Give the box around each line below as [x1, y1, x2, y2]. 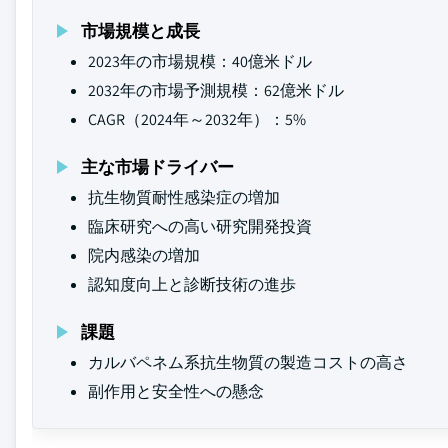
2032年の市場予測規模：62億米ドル [88, 80, 344, 101]
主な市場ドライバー [81, 155, 234, 178]
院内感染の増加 [88, 245, 200, 266]
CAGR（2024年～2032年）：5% [88, 109, 306, 130]
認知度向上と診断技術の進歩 [88, 274, 296, 295]
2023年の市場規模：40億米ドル [88, 51, 312, 72]
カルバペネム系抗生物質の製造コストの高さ [88, 352, 408, 373]
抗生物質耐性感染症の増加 [88, 187, 280, 208]
